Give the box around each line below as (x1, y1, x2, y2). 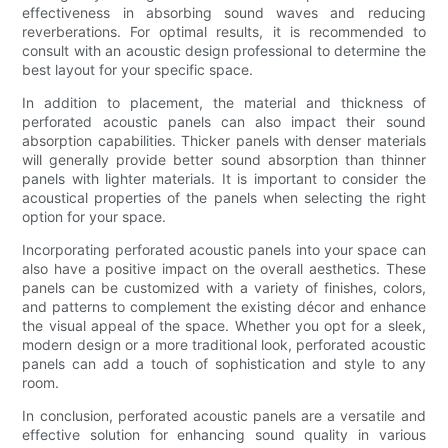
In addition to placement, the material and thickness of (22, 93, 426, 111)
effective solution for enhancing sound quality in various (22, 425, 426, 443)
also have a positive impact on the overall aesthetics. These (22, 259, 426, 277)
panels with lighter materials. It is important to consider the (22, 169, 426, 187)
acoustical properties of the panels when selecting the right (22, 188, 426, 206)
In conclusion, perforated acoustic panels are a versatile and (22, 406, 426, 424)
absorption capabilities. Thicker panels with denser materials (22, 131, 426, 149)
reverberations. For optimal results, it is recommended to (22, 22, 426, 40)
